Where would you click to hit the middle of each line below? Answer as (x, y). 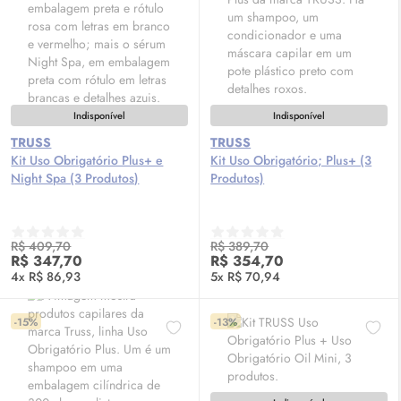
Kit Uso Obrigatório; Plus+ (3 (291, 160)
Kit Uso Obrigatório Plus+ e (87, 160)
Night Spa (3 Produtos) (75, 178)
